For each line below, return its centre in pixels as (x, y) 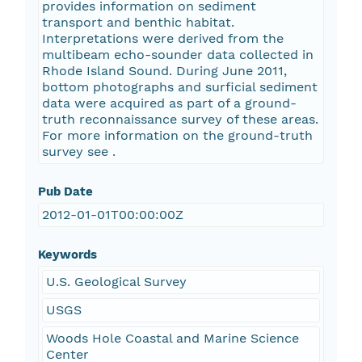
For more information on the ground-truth (177, 136)
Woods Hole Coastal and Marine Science (172, 339)
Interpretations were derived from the (162, 39)
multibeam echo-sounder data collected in (177, 55)
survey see (77, 152)
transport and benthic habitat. (138, 23)
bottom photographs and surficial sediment (179, 87)
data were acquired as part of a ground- (169, 103)
